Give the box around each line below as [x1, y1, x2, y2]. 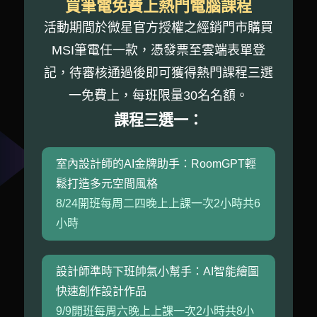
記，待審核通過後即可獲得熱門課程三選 [43, 65, 273, 80]
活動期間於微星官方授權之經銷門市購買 [43, 20, 273, 35]
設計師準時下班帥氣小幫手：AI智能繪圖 [55, 265, 259, 277]
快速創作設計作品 [55, 284, 146, 297]
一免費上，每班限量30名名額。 [68, 88, 248, 103]
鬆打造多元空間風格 [55, 177, 158, 190]
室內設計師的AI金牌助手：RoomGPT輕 [55, 157, 256, 170]
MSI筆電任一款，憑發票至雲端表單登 [51, 42, 265, 57]
